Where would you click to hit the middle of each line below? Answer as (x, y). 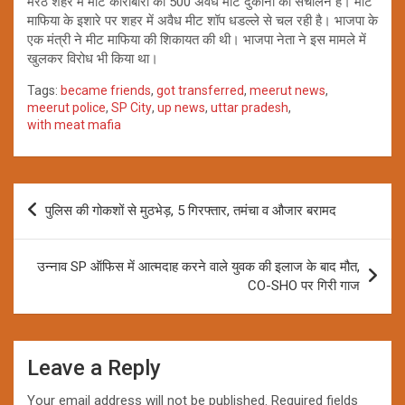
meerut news (287, 90)
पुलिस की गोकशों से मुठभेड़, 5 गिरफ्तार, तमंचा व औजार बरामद (191, 210)
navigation (66, 225)
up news (181, 107)
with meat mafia (74, 124)
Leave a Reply (94, 367)
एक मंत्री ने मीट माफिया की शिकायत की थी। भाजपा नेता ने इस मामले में (197, 39)
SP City (132, 107)
